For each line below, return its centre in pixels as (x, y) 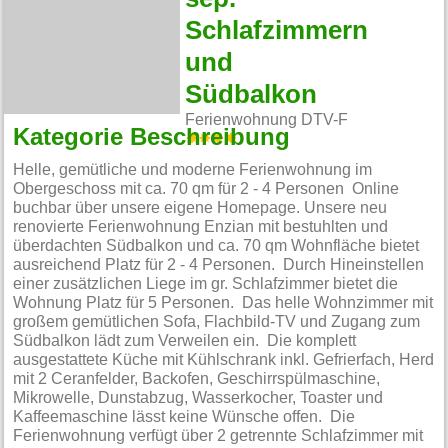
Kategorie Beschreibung (152, 137)
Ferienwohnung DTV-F (267, 120)
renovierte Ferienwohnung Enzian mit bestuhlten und (201, 227)
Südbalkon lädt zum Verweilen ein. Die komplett (185, 341)
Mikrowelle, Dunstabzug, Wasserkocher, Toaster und (198, 398)
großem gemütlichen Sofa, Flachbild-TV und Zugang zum (217, 322)
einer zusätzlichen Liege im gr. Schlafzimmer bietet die (206, 284)
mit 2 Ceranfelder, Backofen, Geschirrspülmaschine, (197, 379)
